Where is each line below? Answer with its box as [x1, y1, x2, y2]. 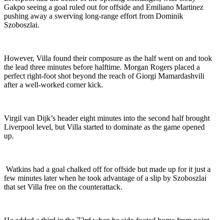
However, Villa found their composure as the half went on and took [4, 54, 212, 62]
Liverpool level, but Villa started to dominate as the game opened [4, 122, 205, 131]
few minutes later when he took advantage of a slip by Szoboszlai [4, 173, 206, 182]
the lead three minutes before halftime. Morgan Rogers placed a [4, 62, 200, 71]
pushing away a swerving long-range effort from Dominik [4, 11, 183, 20]
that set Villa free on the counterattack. [4, 182, 122, 191]
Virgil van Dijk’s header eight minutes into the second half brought [4, 113, 210, 122]
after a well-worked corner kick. [4, 80, 103, 89]
